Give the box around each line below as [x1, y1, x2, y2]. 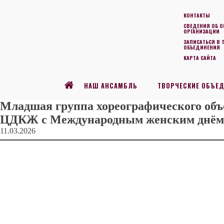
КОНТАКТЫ [183, 11, 210, 19]
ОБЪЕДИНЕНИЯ [183, 43, 220, 51]
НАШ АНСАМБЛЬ [84, 81, 137, 90]
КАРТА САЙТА [183, 53, 216, 61]
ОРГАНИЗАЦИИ [183, 27, 219, 35]
